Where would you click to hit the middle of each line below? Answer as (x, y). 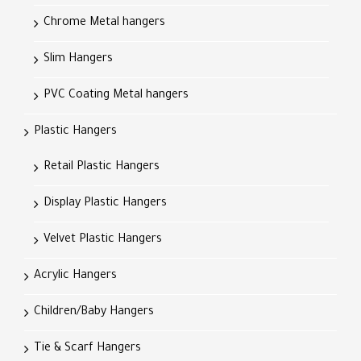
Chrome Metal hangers (104, 23)
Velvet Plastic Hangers (103, 240)
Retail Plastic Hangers (102, 168)
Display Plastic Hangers (105, 204)
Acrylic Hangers (75, 276)
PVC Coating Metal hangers (116, 96)
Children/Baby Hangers (94, 313)
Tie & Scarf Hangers (87, 349)
